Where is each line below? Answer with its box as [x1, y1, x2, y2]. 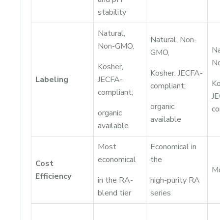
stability [98, 7, 126, 18]
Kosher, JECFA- [150, 68, 203, 79]
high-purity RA [150, 175, 200, 186]
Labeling [35, 74, 68, 85]
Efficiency [35, 171, 71, 182]
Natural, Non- [150, 34, 197, 45]
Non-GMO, [98, 41, 134, 52]
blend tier [98, 188, 131, 198]
